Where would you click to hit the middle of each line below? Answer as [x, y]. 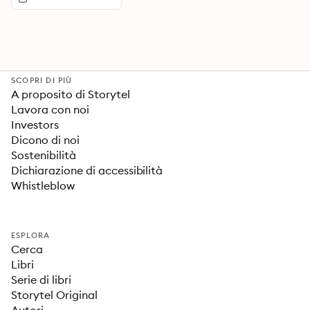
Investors [35, 125]
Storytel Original [54, 295]
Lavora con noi [50, 109]
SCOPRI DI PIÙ [42, 80]
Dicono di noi [45, 140]
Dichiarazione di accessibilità [87, 170]
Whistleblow [43, 185]
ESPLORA [31, 235]
